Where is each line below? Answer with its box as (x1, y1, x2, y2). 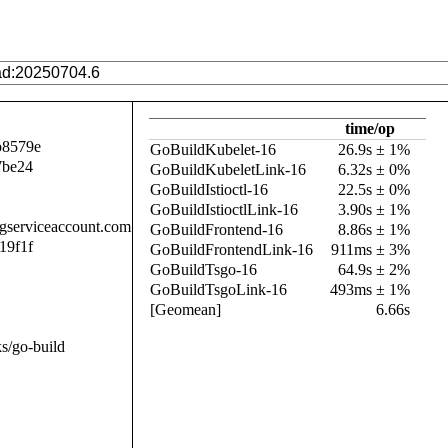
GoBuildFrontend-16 (150, 221, 283, 238)
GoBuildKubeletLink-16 (150, 161, 306, 178)
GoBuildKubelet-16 (150, 141, 276, 158)
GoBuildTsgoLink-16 (150, 281, 287, 298)
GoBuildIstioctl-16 (150, 181, 268, 198)
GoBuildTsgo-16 (150, 261, 257, 278)
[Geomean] (150, 301, 221, 318)
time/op (345, 120, 395, 137)
